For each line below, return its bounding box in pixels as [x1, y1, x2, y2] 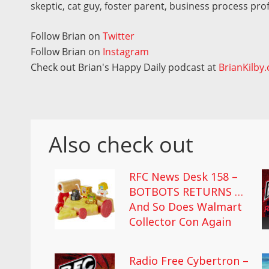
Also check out [49, 129, 194, 159]
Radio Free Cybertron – [129, 253, 249, 268]
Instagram [103, 44, 150, 58]
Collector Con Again [129, 214, 232, 229]
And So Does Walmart [129, 199, 243, 214]
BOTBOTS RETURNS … [129, 184, 244, 199]
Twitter [103, 29, 135, 43]
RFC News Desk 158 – [129, 169, 238, 184]
